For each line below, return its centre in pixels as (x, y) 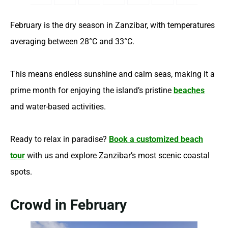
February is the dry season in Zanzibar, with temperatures (112, 25)
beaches (189, 90)
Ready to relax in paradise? (60, 139)
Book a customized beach (156, 139)
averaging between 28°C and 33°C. (72, 41)
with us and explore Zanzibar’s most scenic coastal (117, 155)
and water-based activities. (58, 106)
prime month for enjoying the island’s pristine (92, 90)
